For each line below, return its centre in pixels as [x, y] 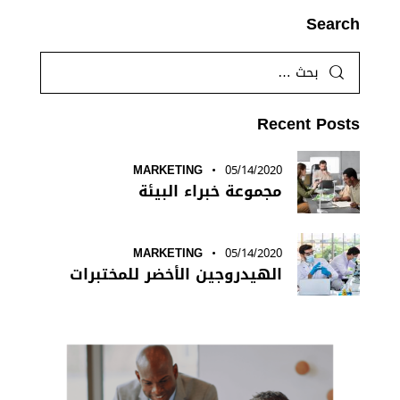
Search [333, 24]
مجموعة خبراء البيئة [210, 192]
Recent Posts [308, 124]
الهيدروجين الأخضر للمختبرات [176, 274]
